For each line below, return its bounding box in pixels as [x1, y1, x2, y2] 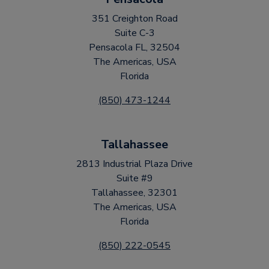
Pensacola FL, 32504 [89, 41, 180, 54]
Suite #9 [116, 172, 153, 185]
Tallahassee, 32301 [91, 186, 178, 199]
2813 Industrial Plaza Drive [76, 157, 193, 171]
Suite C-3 [114, 26, 155, 40]
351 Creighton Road [91, 12, 178, 25]
